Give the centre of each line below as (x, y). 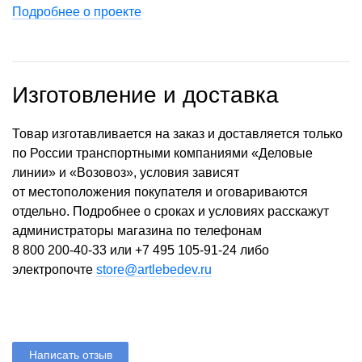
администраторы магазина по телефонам (137, 231)
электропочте (54, 270)
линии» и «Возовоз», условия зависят (126, 173)
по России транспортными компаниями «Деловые (162, 154)
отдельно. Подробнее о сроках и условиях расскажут (170, 212)
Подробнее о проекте (77, 12)
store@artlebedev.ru (154, 270)
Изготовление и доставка (145, 95)
